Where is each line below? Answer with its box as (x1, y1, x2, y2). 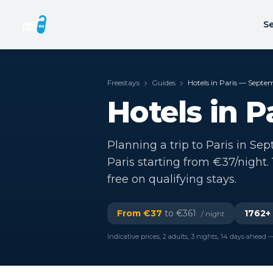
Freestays (107, 78, 140, 87)
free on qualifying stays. (107, 172, 236, 186)
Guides (152, 78, 175, 87)
